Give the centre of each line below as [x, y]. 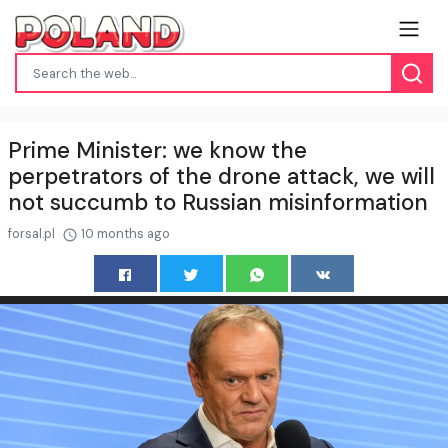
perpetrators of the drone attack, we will [221, 176]
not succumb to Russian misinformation [218, 202]
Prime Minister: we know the [157, 150]
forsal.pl [33, 233]
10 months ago [124, 233]
